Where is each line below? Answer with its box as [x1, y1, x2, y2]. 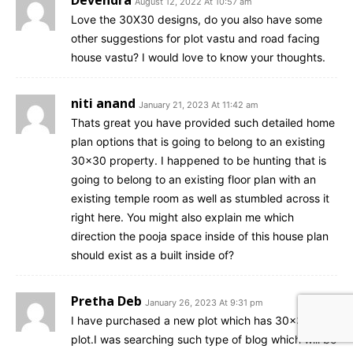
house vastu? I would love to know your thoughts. [71, 50, 325, 64]
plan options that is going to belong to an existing [71, 134, 325, 148]
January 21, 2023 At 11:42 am [139, 98, 258, 110]
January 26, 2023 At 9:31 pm [145, 296, 263, 308]
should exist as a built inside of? [71, 247, 234, 262]
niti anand [71, 94, 136, 112]
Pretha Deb [71, 292, 142, 310]
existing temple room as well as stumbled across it [71, 191, 329, 205]
